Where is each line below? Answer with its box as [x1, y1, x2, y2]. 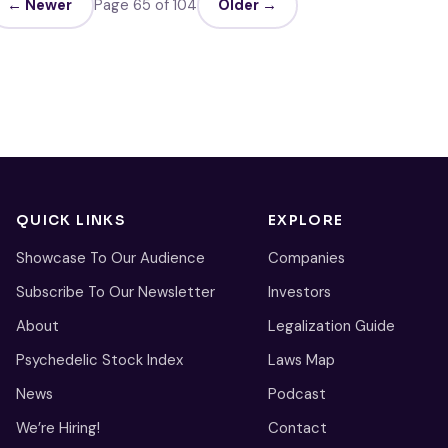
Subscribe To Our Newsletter [16, 281, 215, 302]
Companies [268, 247, 345, 268]
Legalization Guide [268, 315, 395, 336]
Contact [268, 417, 327, 438]
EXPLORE [268, 211, 344, 229]
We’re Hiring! [16, 417, 100, 438]
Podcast [268, 383, 326, 404]
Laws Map [268, 349, 335, 370]
